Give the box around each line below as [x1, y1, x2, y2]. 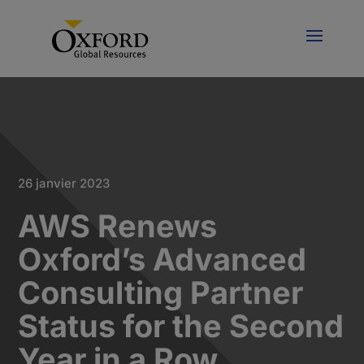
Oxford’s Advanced [18, 240, 307, 278]
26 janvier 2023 [18, 175, 110, 191]
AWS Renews [18, 207, 218, 245]
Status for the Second [18, 307, 344, 344]
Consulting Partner [18, 274, 304, 311]
